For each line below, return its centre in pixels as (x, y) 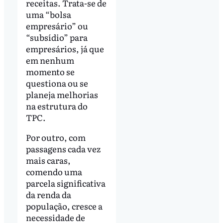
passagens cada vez (63, 148)
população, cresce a (64, 206)
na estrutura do (56, 106)
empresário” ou (57, 25)
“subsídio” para (56, 37)
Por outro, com (56, 137)
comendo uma (54, 171)
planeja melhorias (62, 94)
